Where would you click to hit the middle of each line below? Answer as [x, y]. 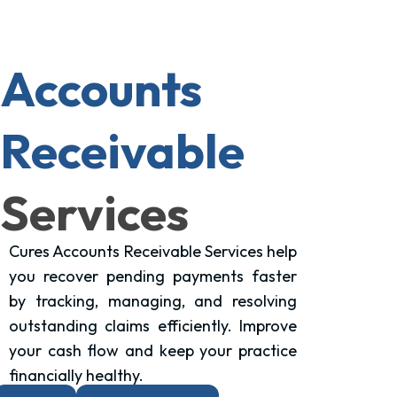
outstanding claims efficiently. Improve [153, 325]
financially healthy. [76, 375]
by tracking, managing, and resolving [153, 300]
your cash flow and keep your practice [153, 350]
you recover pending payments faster [153, 276]
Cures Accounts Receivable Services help [153, 251]
